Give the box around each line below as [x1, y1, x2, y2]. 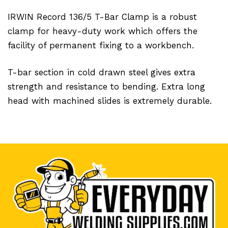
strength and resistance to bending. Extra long [8, 81, 205, 92]
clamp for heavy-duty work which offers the [8, 25, 197, 36]
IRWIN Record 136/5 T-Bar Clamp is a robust [8, 11, 197, 22]
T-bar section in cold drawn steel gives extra [8, 67, 195, 77]
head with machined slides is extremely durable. [8, 95, 212, 106]
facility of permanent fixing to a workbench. [8, 40, 194, 50]
